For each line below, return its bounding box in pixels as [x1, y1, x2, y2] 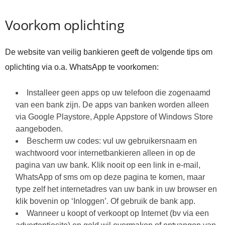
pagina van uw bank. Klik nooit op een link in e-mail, [16, 160, 200, 169]
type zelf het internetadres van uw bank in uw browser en [16, 184, 217, 193]
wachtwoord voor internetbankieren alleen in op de [16, 148, 195, 157]
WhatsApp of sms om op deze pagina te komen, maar [16, 172, 205, 181]
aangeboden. [16, 124, 63, 133]
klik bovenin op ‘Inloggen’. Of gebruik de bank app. [16, 196, 195, 205]
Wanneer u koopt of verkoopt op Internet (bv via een [27, 208, 209, 217]
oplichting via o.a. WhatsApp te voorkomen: [5, 62, 159, 71]
